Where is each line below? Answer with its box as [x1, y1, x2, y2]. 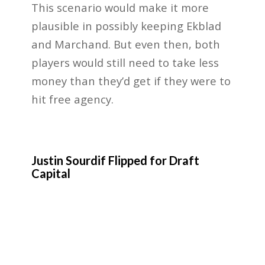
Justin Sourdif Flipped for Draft [31, 153, 199, 167]
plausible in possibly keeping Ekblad [31, 18, 221, 33]
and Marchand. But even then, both [31, 36, 220, 51]
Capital [31, 166, 70, 180]
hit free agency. [31, 91, 114, 106]
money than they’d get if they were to [31, 73, 231, 88]
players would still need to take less [31, 54, 219, 70]
